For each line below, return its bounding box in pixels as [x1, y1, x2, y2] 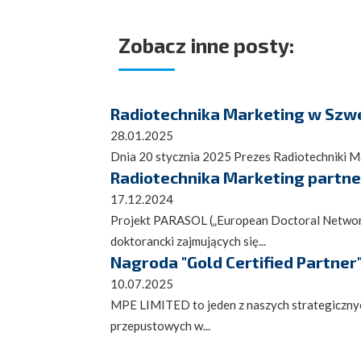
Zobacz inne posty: [118, 33, 294, 58]
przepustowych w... [110, 318, 210, 334]
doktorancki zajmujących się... [110, 234, 266, 249]
